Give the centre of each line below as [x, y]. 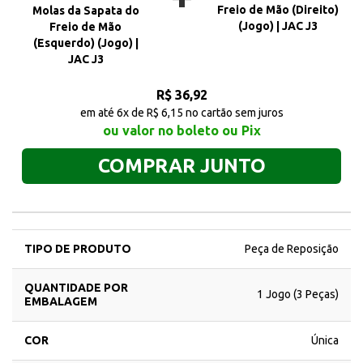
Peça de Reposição [292, 249]
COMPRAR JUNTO [181, 166]
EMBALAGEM [61, 301]
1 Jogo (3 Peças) [298, 294]
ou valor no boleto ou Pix [181, 130]
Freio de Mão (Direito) [278, 10]
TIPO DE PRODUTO [78, 249]
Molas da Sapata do [85, 11]
